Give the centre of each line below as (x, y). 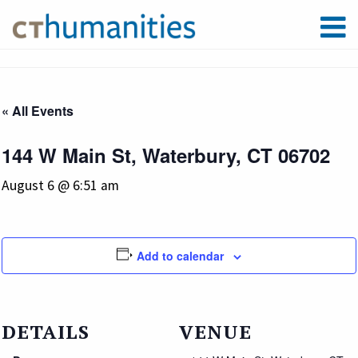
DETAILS (46, 331)
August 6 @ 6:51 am (60, 185)
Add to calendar (181, 255)
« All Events (38, 110)
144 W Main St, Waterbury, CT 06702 (166, 155)
